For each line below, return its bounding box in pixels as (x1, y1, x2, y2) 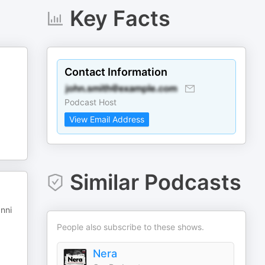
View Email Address (69, 114, 145, 124)
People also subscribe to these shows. (57, 222, 205, 232)
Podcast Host (64, 97, 117, 107)
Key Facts (69, 5, 170, 31)
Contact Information (64, 66, 168, 78)
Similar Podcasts (69, 169, 241, 195)
